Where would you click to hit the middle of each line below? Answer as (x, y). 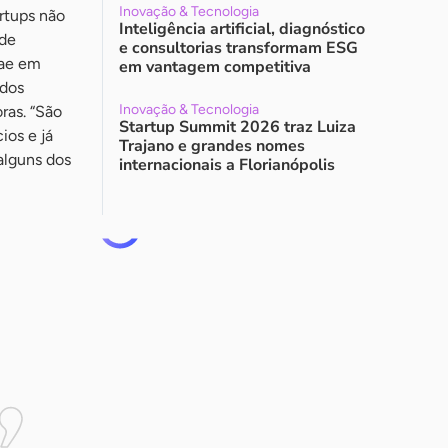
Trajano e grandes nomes (212, 146)
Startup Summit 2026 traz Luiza (237, 127)
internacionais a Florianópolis (227, 165)
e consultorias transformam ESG (238, 48)
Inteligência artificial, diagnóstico (242, 29)
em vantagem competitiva (215, 67)
